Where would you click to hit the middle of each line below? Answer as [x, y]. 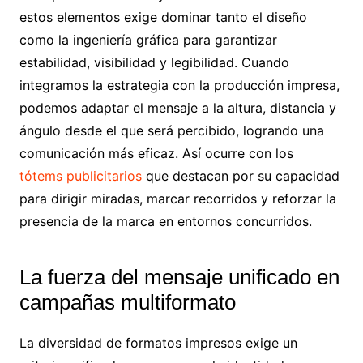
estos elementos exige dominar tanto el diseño [163, 17]
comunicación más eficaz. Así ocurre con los [156, 153]
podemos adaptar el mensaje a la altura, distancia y [177, 107]
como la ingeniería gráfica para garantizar [148, 39]
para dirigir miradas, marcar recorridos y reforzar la [177, 198]
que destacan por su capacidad [240, 175]
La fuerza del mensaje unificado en [179, 277]
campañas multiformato [127, 302]
